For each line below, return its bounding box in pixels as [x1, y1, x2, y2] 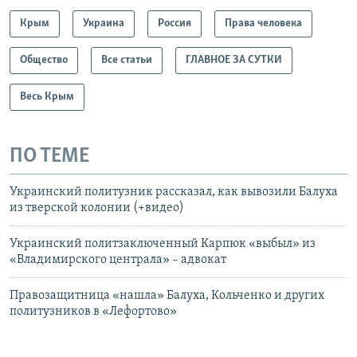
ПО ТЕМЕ [10, 146, 89, 168]
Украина [83, 18, 124, 30]
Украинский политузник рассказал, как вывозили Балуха [10, 185, 338, 198]
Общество [20, 54, 68, 67]
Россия [158, 18, 191, 30]
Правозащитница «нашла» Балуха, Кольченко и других [10, 288, 324, 302]
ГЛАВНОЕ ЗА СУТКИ [186, 54, 282, 67]
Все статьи [101, 54, 152, 67]
